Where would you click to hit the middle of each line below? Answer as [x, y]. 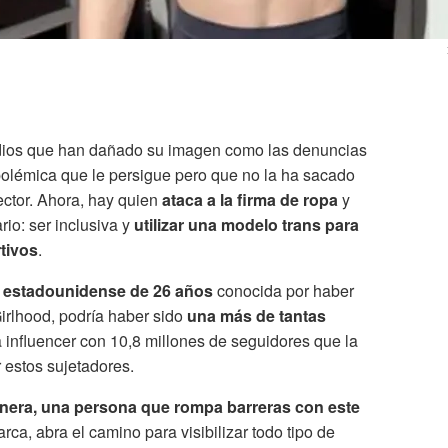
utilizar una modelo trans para [246, 225]
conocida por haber [285, 291]
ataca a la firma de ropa [252, 200]
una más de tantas [256, 316]
